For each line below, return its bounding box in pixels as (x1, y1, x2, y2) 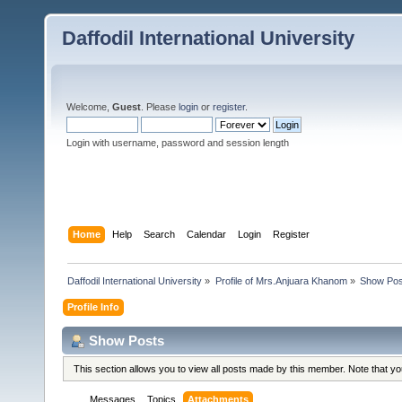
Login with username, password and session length (66, 137, 289, 148)
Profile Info (67, 301, 120, 312)
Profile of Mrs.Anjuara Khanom (214, 275, 347, 286)
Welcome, (66, 101, 112, 112)
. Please (141, 101, 179, 112)
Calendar (187, 228, 227, 240)
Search (144, 228, 176, 240)
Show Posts (89, 332, 164, 348)
